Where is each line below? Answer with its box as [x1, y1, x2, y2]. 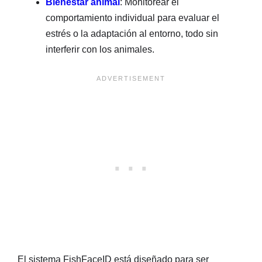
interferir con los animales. [46, 44, 154, 55]
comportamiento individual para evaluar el [46, 13, 219, 23]
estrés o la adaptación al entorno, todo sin [46, 29, 218, 39]
